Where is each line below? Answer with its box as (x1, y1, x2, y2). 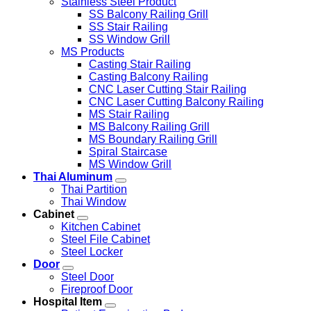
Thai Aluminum (33, 170, 112, 183)
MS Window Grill (89, 158, 171, 170)
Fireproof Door (61, 283, 133, 295)
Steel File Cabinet (61, 233, 150, 245)
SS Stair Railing (89, 20, 168, 33)
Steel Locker (61, 245, 123, 258)
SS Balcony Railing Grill (89, 8, 208, 20)
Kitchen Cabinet (61, 220, 140, 233)
